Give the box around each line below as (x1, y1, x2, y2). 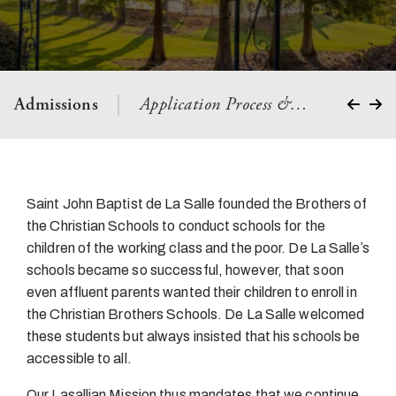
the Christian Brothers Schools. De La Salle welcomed (27, 306, 365, 322)
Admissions (14, 95, 98, 114)
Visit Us (337, 95, 392, 114)
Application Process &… (140, 95, 308, 114)
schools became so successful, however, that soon (27, 262, 344, 278)
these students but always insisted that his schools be (27, 328, 361, 344)
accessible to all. (27, 350, 132, 366)
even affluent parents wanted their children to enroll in (27, 284, 357, 300)
